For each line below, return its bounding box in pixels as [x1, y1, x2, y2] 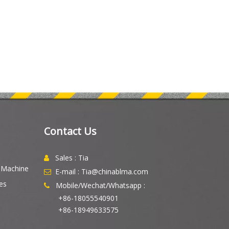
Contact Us [44, 124, 97, 138]
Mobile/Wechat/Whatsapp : [56, 180, 145, 190]
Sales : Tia [55, 152, 88, 163]
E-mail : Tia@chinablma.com [55, 166, 148, 176]
